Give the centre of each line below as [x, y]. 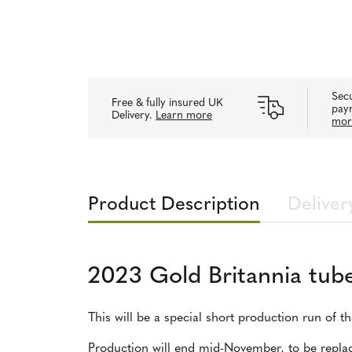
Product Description [174, 205]
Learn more [184, 115]
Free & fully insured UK [167, 103]
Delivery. [134, 115]
